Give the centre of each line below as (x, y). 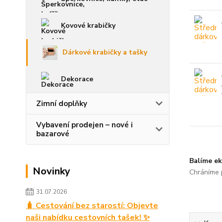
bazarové (53, 134)
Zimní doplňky (62, 104)
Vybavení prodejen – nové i (84, 125)
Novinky (52, 171)
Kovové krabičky (88, 26)
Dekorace (77, 79)
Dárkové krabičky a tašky (105, 52)
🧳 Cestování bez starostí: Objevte (92, 206)
